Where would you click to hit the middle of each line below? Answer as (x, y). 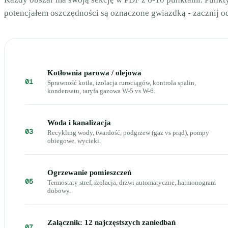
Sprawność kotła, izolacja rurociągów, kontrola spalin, (122, 83)
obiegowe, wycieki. (74, 141)
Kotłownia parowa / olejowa (94, 73)
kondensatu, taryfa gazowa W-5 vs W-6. (101, 91)
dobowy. (59, 191)
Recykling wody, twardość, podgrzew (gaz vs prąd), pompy (128, 133)
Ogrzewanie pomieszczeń (89, 173)
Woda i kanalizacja (79, 123)
